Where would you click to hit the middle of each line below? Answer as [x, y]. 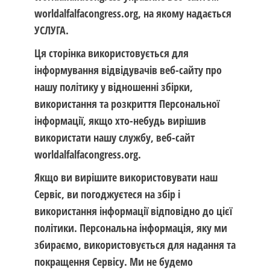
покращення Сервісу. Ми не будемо [113, 262]
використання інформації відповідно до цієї [133, 211]
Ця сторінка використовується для [111, 53]
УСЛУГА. [51, 30]
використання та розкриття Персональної [127, 104]
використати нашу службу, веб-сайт [114, 137]
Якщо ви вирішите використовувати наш [126, 177]
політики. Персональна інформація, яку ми [130, 228]
